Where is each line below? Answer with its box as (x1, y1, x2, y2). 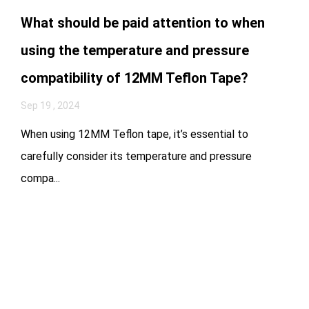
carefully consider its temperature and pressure (21, 149, 252, 163)
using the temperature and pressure (21, 41, 249, 59)
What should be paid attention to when (21, 14, 265, 31)
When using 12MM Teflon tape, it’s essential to (21, 127, 248, 141)
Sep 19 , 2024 (21, 99, 79, 111)
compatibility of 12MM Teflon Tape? (21, 69, 248, 86)
